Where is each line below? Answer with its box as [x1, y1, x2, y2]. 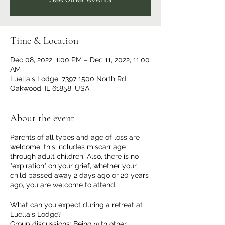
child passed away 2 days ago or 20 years [10, 171, 149, 179]
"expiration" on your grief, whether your [10, 162, 137, 170]
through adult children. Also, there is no [10, 152, 139, 160]
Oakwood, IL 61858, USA [10, 84, 89, 92]
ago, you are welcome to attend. [10, 181, 117, 189]
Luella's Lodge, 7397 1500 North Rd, [10, 75, 128, 83]
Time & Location [10, 35, 78, 47]
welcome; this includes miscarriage [10, 143, 126, 151]
